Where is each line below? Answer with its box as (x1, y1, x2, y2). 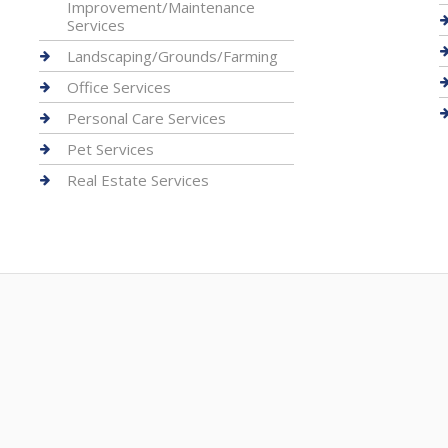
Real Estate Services (66, 170, 209, 190)
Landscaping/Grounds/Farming (66, 46, 278, 66)
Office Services (66, 77, 171, 97)
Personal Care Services (66, 108, 226, 128)
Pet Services (66, 139, 154, 159)
